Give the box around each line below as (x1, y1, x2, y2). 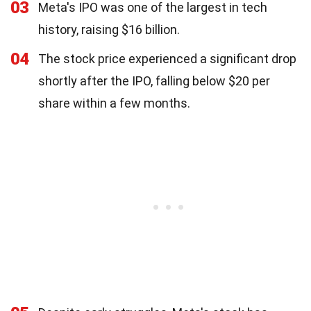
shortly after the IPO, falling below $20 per (38, 74, 270, 88)
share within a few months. (38, 96, 190, 110)
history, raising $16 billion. (38, 22, 180, 37)
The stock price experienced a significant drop (38, 51, 296, 66)
